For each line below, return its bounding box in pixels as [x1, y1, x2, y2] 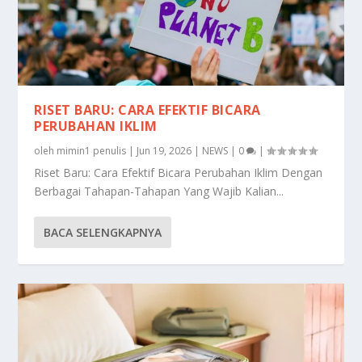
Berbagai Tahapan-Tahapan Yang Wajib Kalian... [34, 183, 284, 200]
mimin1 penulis [57, 144, 127, 158]
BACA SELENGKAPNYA [44, 225, 162, 241]
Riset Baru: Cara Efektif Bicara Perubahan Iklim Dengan [34, 165, 323, 181]
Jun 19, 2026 [137, 144, 192, 158]
